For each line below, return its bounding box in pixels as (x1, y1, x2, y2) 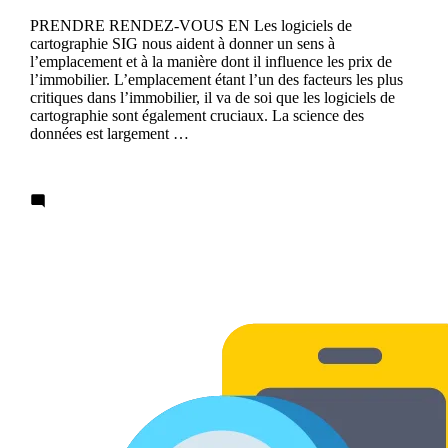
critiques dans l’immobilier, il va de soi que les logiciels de (30, 88, 395, 106)
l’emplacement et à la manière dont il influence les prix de (30, 52, 392, 70)
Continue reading (30, 158, 139, 176)
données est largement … (30, 124, 189, 142)
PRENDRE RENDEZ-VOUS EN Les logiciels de (30, 16, 352, 34)
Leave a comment (46, 194, 158, 212)
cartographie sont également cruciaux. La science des (30, 106, 364, 124)
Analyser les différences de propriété (30, 232, 407, 259)
